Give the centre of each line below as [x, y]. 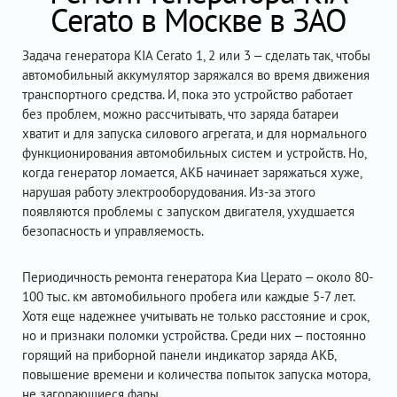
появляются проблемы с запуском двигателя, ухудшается [188, 211]
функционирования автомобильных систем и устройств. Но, [194, 153]
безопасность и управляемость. [113, 231]
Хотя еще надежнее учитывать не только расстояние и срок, [195, 316]
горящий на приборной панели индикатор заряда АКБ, [179, 355]
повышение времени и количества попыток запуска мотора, [196, 374]
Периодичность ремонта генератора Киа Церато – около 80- [198, 277]
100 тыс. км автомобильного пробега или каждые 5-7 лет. [188, 296]
